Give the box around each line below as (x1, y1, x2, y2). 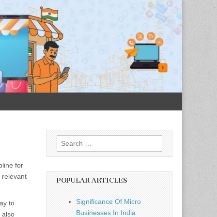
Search (56, 136, 78, 144)
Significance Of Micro (76, 198, 141, 206)
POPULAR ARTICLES (57, 176, 127, 185)
